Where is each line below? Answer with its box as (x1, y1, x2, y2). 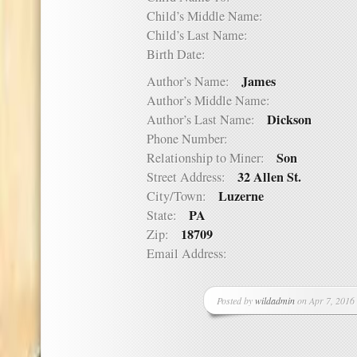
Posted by (217, 294, 255, 307)
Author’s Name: (147, 73, 241, 90)
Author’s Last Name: (147, 111, 267, 128)
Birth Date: (147, 45, 218, 63)
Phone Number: (147, 130, 240, 147)
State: (147, 206, 189, 224)
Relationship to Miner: (147, 149, 277, 167)
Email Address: (147, 245, 239, 262)
